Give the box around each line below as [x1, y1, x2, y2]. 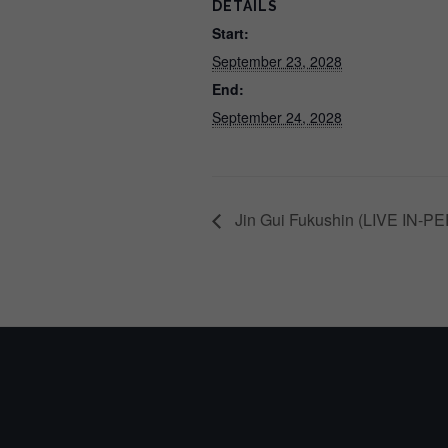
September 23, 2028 [212, 51, 342, 71]
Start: [212, 23, 249, 43]
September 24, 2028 [212, 107, 342, 127]
